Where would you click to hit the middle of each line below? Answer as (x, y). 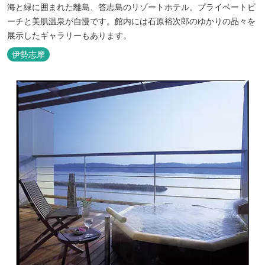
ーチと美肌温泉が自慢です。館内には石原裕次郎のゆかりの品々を (131, 21)
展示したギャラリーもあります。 (69, 35)
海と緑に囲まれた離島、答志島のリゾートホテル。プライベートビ (131, 7)
